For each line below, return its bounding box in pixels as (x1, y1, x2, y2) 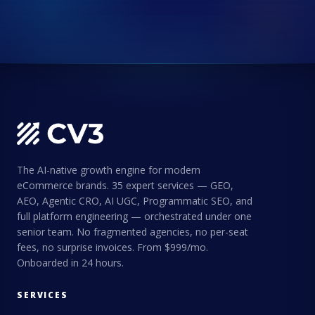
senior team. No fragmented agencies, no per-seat (17, 224, 248, 238)
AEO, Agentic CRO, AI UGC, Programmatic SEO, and (17, 193, 252, 207)
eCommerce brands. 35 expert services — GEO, (17, 178, 233, 192)
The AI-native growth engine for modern (17, 162, 200, 176)
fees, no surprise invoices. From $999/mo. (17, 240, 208, 254)
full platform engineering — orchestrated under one (17, 209, 252, 223)
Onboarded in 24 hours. (17, 255, 124, 269)
